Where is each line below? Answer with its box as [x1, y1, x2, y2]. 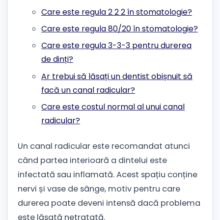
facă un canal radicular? [41, 84, 135, 96]
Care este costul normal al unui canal [41, 101, 185, 113]
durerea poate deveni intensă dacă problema [18, 197, 200, 209]
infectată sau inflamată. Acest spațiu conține [18, 168, 197, 180]
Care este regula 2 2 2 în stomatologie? [41, 6, 192, 18]
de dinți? [41, 54, 73, 65]
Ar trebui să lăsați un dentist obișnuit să [41, 70, 192, 82]
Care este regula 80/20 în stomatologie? [41, 23, 198, 35]
